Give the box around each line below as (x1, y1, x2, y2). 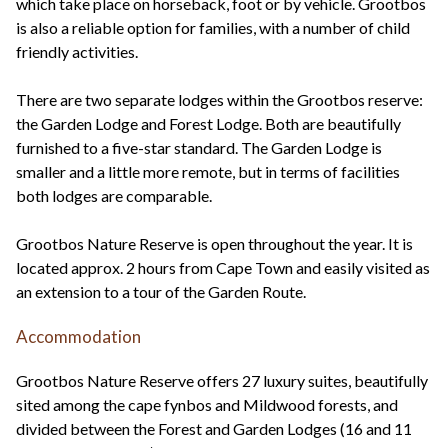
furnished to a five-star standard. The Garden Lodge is (16, 138, 382, 158)
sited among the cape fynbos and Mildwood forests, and (16, 395, 398, 415)
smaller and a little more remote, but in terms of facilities (16, 162, 400, 182)
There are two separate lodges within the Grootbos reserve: (16, 90, 423, 110)
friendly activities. (16, 42, 138, 62)
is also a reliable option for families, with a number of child (16, 18, 410, 38)
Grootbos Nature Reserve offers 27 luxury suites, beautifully (16, 371, 428, 391)
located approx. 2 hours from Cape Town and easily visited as (16, 258, 430, 278)
